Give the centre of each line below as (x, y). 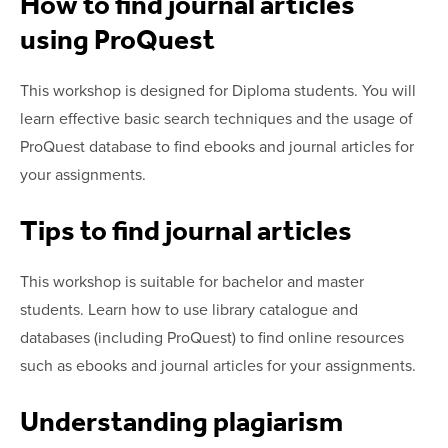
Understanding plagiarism (184, 421)
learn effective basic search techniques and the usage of (216, 118)
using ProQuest (120, 39)
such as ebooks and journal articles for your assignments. (218, 365)
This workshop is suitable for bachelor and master (192, 281)
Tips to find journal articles (188, 230)
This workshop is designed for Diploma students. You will (218, 90)
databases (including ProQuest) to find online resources (212, 337)
